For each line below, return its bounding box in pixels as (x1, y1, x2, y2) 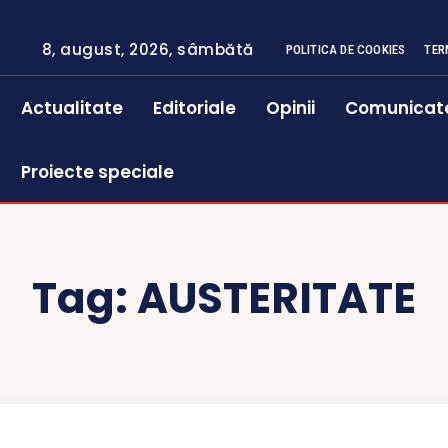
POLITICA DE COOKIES (285, 42, 406, 57)
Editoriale (153, 96, 237, 120)
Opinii (266, 96, 316, 120)
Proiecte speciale (21, 160, 175, 184)
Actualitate (21, 96, 124, 120)
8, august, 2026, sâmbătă (41, 39, 254, 60)
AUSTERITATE (137, 269, 416, 328)
